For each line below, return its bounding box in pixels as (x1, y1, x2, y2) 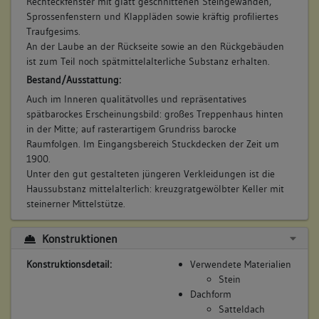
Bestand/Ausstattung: (26, 73, 121, 87)
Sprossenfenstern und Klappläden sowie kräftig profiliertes (26, 9, 278, 23)
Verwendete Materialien (189, 257, 291, 271)
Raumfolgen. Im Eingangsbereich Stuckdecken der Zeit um (26, 137, 279, 151)
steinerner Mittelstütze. (26, 197, 125, 211)
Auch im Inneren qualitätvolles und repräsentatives (26, 93, 246, 106)
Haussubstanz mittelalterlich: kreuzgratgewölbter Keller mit (26, 182, 284, 196)
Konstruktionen (38, 231, 117, 246)
